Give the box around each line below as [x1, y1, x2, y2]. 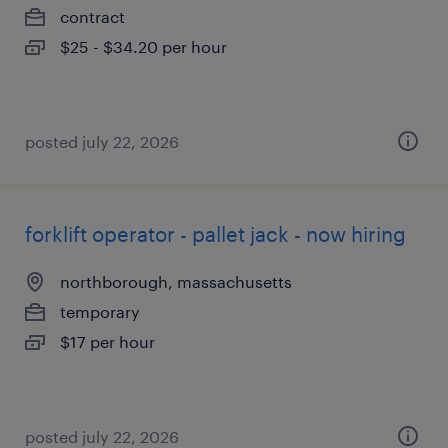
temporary [60, 302, 140, 321]
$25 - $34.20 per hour [60, 37, 227, 56]
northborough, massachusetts [60, 272, 292, 291]
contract [60, 7, 125, 26]
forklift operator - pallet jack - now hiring [25, 222, 406, 246]
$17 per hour [60, 332, 155, 351]
